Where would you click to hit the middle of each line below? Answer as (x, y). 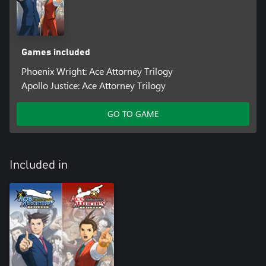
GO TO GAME (133, 113)
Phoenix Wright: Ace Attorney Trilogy (97, 71)
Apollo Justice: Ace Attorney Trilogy (93, 85)
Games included (56, 52)
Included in (39, 165)
